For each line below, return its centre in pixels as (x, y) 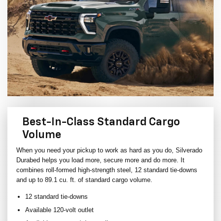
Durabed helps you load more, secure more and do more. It (100, 160)
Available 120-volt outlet (59, 210)
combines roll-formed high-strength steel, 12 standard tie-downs (107, 170)
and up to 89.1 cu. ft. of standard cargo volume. (84, 180)
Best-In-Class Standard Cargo (101, 123)
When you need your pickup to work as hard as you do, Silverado (109, 150)
